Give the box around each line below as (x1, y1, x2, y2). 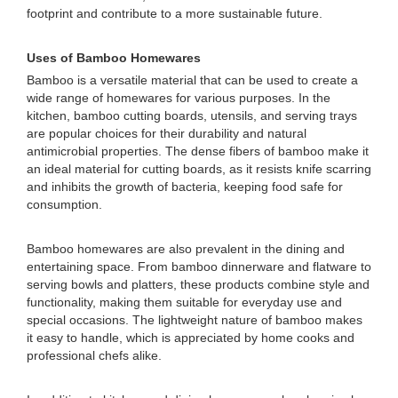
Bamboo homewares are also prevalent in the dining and (27, 242, 345, 256)
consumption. (27, 197, 102, 211)
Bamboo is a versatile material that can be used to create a (27, 73, 358, 87)
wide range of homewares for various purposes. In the (27, 91, 330, 105)
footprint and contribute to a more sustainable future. (27, 6, 322, 20)
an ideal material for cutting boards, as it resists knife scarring (27, 162, 371, 176)
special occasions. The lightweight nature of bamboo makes (27, 313, 362, 327)
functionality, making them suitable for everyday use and (27, 295, 342, 309)
